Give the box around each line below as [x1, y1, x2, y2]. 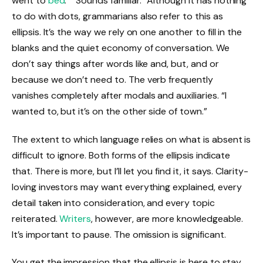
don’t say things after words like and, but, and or [12, 57, 219, 70]
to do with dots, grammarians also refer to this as [12, 9, 223, 22]
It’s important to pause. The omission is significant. [12, 228, 226, 241]
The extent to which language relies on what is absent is [12, 133, 251, 146]
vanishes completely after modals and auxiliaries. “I [12, 89, 227, 102]
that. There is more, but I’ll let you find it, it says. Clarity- [12, 164, 248, 177]
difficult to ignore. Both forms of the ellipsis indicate [12, 149, 231, 161]
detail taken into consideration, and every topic [12, 196, 215, 209]
